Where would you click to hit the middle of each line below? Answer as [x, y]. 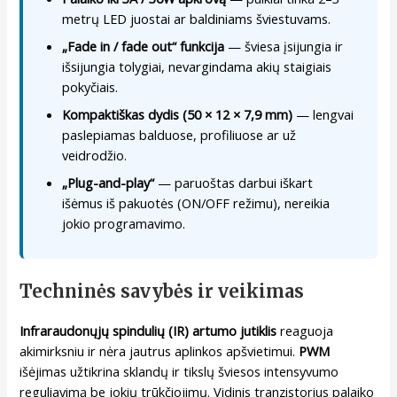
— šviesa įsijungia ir [284, 47]
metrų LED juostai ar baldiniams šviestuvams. [197, 19]
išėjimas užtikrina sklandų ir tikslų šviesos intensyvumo [179, 372]
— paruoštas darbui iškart [234, 183]
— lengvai [323, 115]
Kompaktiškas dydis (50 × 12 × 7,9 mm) [178, 115]
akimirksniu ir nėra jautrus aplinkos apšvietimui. [160, 351]
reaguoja [305, 331]
